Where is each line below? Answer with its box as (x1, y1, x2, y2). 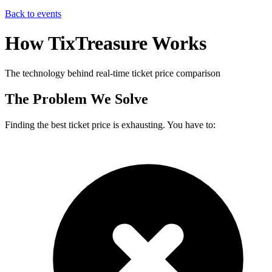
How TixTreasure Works (5, 32, 206, 55)
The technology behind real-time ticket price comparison (5, 67, 220, 78)
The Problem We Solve (5, 90, 148, 107)
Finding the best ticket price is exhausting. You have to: (5, 119, 216, 130)
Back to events (5, 8, 61, 19)
